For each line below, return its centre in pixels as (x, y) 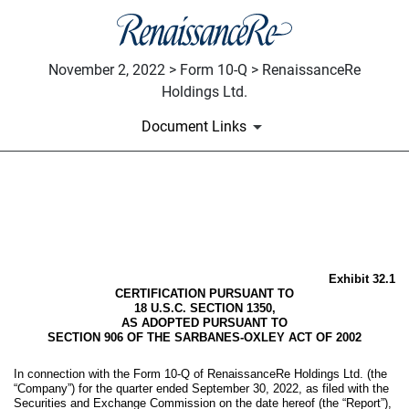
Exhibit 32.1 (362, 278)
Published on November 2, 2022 (126, 257)
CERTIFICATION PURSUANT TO (204, 293)
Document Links (194, 126)
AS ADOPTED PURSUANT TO (204, 322)
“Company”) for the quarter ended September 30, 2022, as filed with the (201, 388)
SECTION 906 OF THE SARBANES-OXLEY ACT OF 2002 (204, 337)
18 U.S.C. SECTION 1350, (204, 308)
